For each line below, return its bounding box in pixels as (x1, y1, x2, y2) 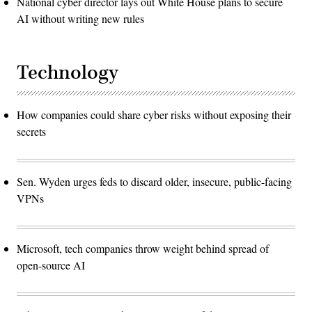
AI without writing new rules (17, 11, 144, 26)
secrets (17, 124, 46, 139)
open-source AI (17, 258, 85, 273)
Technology (17, 60, 118, 86)
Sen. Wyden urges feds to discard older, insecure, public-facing (17, 174, 292, 189)
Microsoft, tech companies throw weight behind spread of (17, 241, 269, 256)
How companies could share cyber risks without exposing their (17, 107, 291, 123)
